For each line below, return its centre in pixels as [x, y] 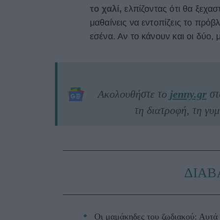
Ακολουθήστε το [134, 94]
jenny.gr [188, 94]
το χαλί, [106, 9]
